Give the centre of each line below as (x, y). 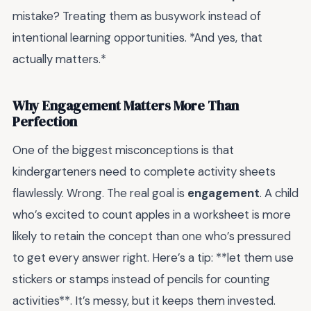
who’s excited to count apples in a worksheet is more (152, 215)
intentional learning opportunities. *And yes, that (137, 38)
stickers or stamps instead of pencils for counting (141, 279)
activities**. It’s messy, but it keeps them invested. (144, 301)
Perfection (45, 121)
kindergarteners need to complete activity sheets (144, 172)
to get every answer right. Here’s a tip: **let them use (153, 258)
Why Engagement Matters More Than (126, 106)
